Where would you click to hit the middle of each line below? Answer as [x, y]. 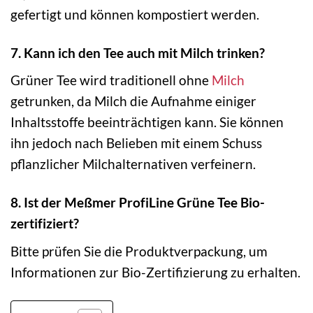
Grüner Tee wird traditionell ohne [111, 80]
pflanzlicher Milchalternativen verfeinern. [133, 164]
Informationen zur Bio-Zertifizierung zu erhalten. [155, 272]
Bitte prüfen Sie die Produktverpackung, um [139, 251]
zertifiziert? [45, 224]
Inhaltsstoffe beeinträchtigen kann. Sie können [147, 122]
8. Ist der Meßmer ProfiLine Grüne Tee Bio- [138, 203]
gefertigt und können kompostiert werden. [135, 14]
